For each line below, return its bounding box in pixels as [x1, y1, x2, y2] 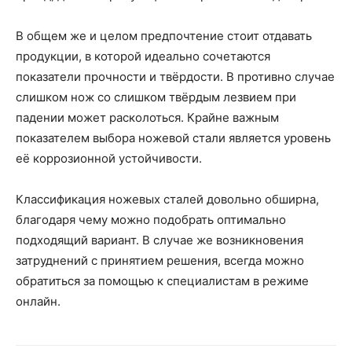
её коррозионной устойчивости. [16, 151, 202, 166]
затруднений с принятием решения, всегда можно [16, 253, 304, 268]
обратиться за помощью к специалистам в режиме [16, 273, 309, 288]
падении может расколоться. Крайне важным [16, 110, 279, 125]
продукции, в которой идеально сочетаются [16, 49, 270, 64]
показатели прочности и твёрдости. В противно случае [16, 69, 335, 84]
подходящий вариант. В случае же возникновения [16, 233, 303, 247]
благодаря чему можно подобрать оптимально [16, 212, 286, 227]
